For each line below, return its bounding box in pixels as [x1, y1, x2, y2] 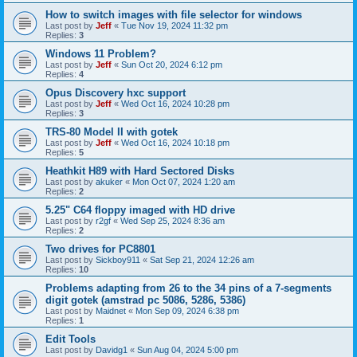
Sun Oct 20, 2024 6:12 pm [121, 59, 222, 69]
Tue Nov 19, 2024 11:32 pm [121, 20, 228, 30]
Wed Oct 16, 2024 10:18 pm [121, 137, 229, 147]
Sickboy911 [96, 254, 140, 265]
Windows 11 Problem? [45, 47, 156, 60]
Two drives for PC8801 [45, 242, 155, 255]
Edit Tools [45, 332, 96, 345]
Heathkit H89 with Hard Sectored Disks [45, 164, 234, 177]
